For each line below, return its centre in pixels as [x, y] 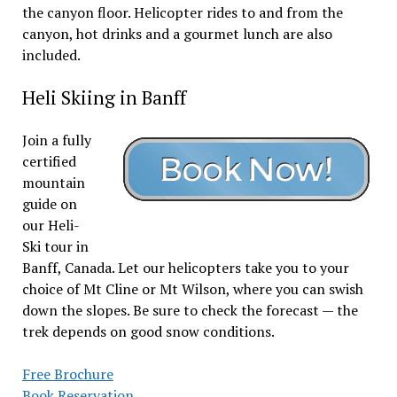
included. [51, 55]
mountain [53, 183]
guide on [49, 204]
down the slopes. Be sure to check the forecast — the [190, 310]
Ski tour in [55, 246]
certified [49, 161]
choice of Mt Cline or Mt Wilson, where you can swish [192, 289]
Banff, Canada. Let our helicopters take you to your [185, 268]
